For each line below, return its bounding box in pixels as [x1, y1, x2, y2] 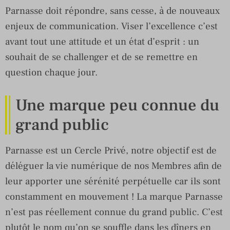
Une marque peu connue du [15, 94, 219, 116]
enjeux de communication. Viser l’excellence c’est [5, 20, 218, 32]
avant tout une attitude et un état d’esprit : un [5, 35, 199, 48]
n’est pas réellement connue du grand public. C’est [5, 205, 223, 218]
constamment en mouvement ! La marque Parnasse [5, 190, 223, 203]
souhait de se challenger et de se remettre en [5, 50, 198, 63]
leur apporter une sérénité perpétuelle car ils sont [5, 175, 221, 187]
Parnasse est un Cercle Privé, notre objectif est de [5, 144, 217, 157]
